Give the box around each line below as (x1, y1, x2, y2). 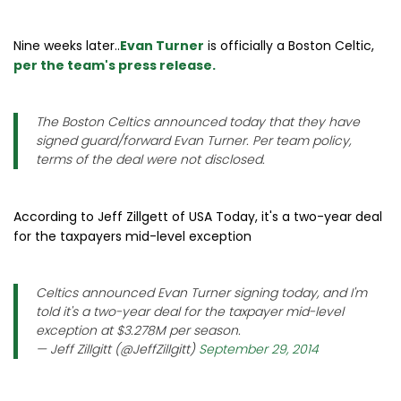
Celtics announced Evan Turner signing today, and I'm (36, 283, 367, 302)
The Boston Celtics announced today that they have (36, 112, 360, 131)
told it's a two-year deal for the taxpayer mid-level (36, 302, 344, 320)
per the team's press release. (13, 55, 216, 74)
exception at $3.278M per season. (36, 320, 241, 339)
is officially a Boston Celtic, (204, 36, 374, 55)
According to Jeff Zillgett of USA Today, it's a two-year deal (13, 207, 382, 226)
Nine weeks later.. (13, 36, 120, 55)
